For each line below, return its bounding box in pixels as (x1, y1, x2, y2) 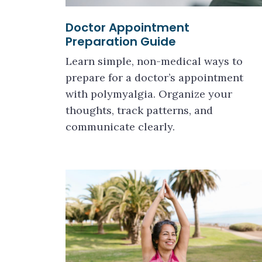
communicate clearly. (65, 120, 175, 133)
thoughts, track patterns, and (65, 104, 213, 117)
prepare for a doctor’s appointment (65, 71, 243, 84)
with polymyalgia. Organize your (65, 87, 232, 101)
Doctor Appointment (65, 19, 189, 36)
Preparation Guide (65, 33, 176, 50)
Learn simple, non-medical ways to (65, 54, 243, 68)
